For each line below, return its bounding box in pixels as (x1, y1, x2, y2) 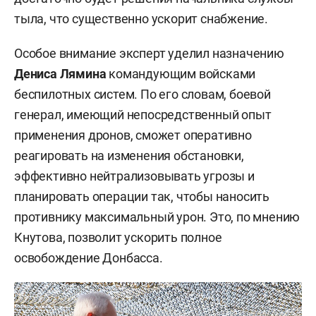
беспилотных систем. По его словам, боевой (14, 87, 271, 102)
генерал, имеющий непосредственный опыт (14, 107, 272, 123)
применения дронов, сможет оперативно (14, 128, 252, 143)
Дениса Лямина (14, 66, 107, 82)
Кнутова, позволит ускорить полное (14, 230, 222, 245)
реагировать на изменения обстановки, (14, 148, 244, 164)
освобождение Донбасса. (14, 250, 163, 266)
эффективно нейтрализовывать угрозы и (14, 169, 255, 184)
